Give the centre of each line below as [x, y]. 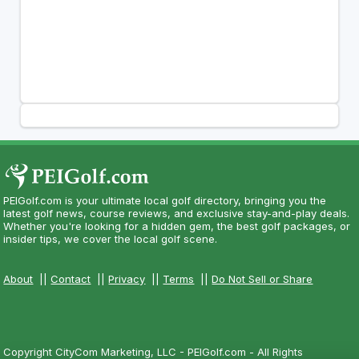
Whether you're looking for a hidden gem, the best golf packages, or [177, 226]
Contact [71, 278]
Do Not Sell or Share [262, 278]
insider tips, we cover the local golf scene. [111, 238]
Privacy [127, 278]
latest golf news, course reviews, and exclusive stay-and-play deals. [177, 213]
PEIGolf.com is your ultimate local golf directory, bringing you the [165, 200]
